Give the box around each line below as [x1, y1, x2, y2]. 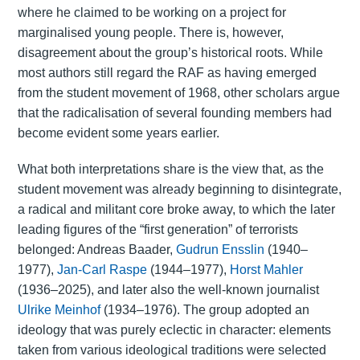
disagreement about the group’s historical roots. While [17, 46, 323, 60]
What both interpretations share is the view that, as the [17, 162, 324, 177]
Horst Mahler [229, 263, 303, 277]
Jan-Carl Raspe [56, 263, 147, 277]
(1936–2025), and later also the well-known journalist [17, 283, 319, 297]
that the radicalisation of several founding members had [17, 106, 332, 121]
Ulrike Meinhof [17, 303, 100, 317]
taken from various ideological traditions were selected [17, 343, 326, 358]
